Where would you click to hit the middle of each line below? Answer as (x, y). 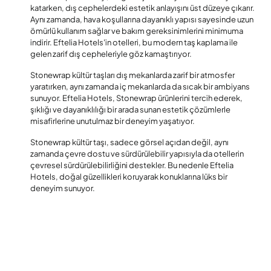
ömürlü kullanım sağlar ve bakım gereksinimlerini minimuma (137, 31)
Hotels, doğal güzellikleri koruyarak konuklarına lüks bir (129, 176)
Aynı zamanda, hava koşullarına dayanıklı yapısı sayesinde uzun (142, 19)
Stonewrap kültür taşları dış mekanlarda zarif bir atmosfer (132, 75)
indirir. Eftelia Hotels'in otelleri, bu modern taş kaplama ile (134, 42)
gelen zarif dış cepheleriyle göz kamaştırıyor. (111, 54)
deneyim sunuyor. (63, 188)
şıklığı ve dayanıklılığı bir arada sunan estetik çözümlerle (130, 109)
